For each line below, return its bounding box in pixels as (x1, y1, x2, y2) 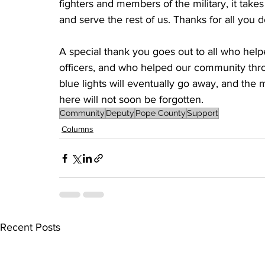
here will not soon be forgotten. (59, 93, 206, 106)
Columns (62, 124, 93, 134)
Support (187, 108, 218, 118)
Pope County (135, 108, 186, 118)
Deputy (106, 108, 134, 118)
